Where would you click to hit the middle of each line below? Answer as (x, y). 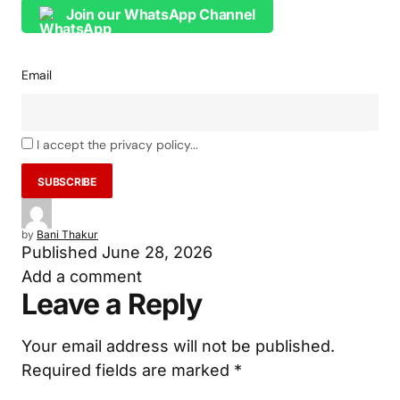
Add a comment (82, 276)
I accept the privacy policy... (117, 144)
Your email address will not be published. (178, 346)
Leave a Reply (112, 304)
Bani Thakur (67, 234)
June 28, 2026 (157, 252)
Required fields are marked (128, 370)
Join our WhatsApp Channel (161, 15)
